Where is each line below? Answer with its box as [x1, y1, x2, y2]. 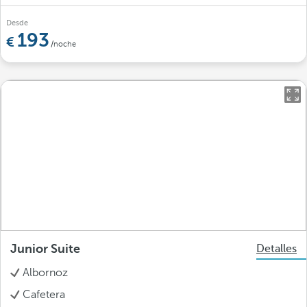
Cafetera [23, 288, 65, 301]
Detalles [256, 242, 297, 255]
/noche [51, 39, 76, 49]
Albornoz [23, 266, 68, 279]
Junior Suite [10, 241, 80, 256]
